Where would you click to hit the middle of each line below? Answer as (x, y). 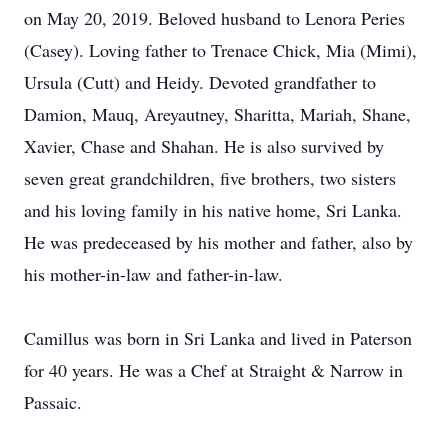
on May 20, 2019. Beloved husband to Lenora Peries (214, 18)
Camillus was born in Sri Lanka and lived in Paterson (218, 338)
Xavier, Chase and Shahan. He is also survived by (204, 146)
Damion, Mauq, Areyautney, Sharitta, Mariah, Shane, (217, 114)
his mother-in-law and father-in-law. (153, 274)
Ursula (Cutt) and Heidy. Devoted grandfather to (200, 82)
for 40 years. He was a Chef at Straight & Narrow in (213, 370)
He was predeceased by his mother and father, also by (218, 242)
